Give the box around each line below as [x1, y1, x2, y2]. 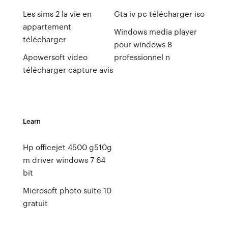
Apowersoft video [22, 51, 88, 63]
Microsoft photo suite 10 [22, 185, 111, 196]
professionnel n [113, 51, 170, 63]
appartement [22, 21, 71, 32]
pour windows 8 [113, 39, 172, 50]
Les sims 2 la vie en [22, 8, 92, 19]
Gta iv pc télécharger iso [113, 8, 205, 19]
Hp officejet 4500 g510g [22, 141, 112, 153]
